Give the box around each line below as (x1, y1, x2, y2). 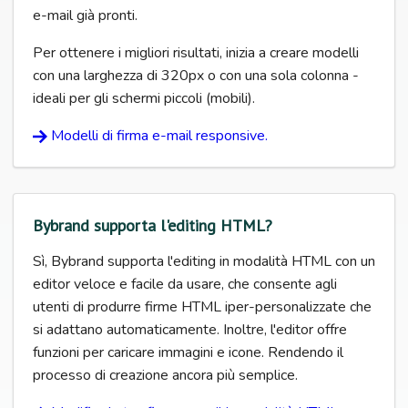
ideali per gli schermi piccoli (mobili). (33, 87, 255, 108)
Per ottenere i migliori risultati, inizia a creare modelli (33, 42, 359, 63)
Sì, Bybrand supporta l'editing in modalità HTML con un (33, 250, 375, 271)
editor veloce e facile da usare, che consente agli (33, 273, 337, 294)
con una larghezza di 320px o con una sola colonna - (33, 65, 359, 86)
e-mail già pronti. (33, 5, 138, 25)
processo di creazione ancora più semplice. (33, 364, 298, 385)
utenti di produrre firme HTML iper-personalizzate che (33, 296, 372, 317)
